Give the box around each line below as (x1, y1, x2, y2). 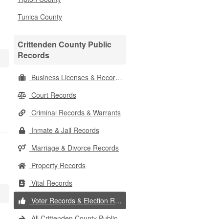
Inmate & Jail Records (29, 125, 99, 135)
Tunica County (18, 12, 62, 22)
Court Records (29, 90, 76, 100)
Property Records (29, 160, 86, 170)
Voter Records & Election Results (29, 196, 115, 205)
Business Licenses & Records (29, 72, 115, 82)
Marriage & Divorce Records (29, 143, 119, 153)
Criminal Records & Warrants (29, 108, 121, 117)
